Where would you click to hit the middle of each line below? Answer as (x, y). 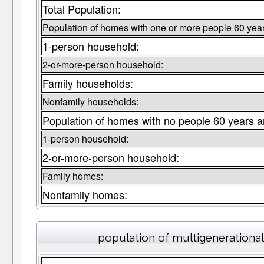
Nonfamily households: (90, 102)
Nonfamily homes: (85, 195)
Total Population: (81, 9)
